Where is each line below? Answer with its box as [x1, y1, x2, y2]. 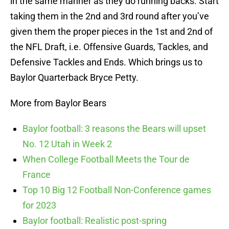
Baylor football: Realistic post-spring [22, 215, 167, 226]
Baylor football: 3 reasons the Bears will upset [22, 123, 206, 134]
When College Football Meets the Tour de [22, 154, 190, 165]
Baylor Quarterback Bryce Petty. [10, 72, 139, 83]
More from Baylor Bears [10, 98, 106, 109]
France [22, 169, 51, 180]
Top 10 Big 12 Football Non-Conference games [22, 185, 211, 196]
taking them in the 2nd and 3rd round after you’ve [10, 11, 209, 22]
